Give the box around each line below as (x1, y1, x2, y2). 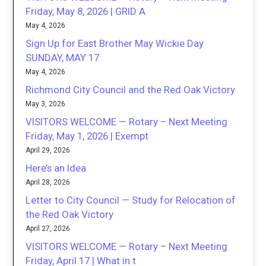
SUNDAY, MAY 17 (26, 52, 100, 64)
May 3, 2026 (26, 100, 66, 109)
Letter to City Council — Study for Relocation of (26, 194, 236, 207)
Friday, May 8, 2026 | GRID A (26, 5, 146, 18)
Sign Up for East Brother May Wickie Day (26, 37, 204, 50)
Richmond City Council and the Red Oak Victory (26, 84, 236, 96)
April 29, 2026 (26, 146, 71, 155)
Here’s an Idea (26, 162, 87, 175)
